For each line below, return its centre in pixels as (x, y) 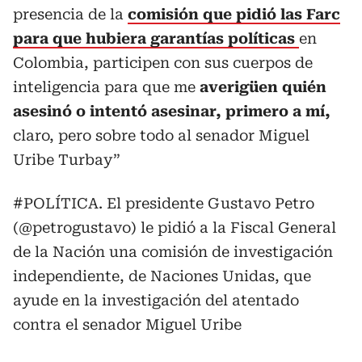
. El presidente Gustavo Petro (206, 203)
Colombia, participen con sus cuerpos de (163, 63)
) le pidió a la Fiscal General (234, 227)
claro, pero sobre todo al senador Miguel (161, 135)
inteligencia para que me (106, 87)
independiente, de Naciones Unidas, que (162, 276)
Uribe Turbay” (67, 160)
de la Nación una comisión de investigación (173, 252)
